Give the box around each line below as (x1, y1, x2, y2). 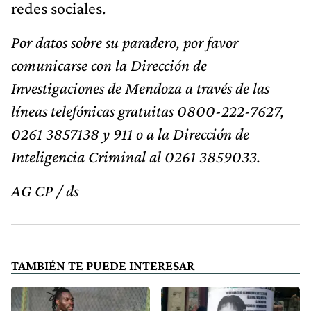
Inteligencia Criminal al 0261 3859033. (11, 146, 260, 166)
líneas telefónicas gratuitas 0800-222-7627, (11, 101, 284, 120)
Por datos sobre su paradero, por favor (11, 32, 238, 51)
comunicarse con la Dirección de (11, 55, 207, 74)
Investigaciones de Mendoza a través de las (11, 78, 269, 97)
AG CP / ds (11, 180, 78, 200)
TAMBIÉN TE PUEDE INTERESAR (11, 258, 194, 273)
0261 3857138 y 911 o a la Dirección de (11, 124, 249, 143)
